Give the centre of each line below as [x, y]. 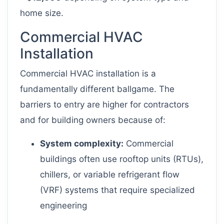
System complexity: [82, 144]
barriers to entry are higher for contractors [104, 105]
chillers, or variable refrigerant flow [110, 175]
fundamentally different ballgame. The [97, 89]
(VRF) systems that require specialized [117, 190]
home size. [42, 13]
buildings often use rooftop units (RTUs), [122, 159]
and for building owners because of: [93, 120]
